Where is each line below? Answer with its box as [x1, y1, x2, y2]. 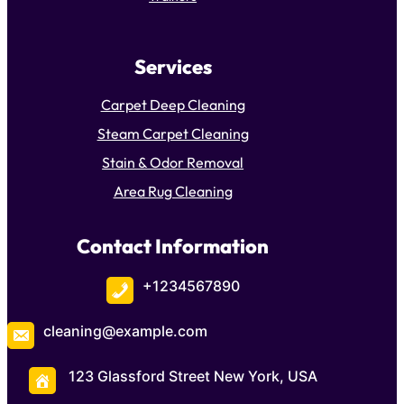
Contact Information [77, 234, 270, 260]
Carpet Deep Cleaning [100, 96, 245, 115]
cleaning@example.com [43, 322, 207, 341]
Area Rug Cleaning [113, 182, 233, 201]
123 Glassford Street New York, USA [68, 367, 317, 386]
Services [133, 53, 212, 79]
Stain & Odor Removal [102, 153, 244, 172]
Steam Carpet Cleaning [96, 124, 249, 143]
